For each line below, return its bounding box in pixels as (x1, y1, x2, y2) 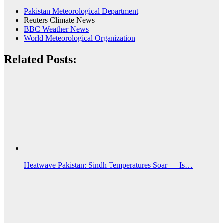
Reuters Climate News (24, 16, 95, 25)
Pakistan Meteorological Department (24, 7, 138, 16)
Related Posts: (4, 53, 77, 66)
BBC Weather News (24, 25, 89, 34)
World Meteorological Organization (24, 34, 135, 43)
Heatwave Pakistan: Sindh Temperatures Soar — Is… (24, 161, 193, 170)
